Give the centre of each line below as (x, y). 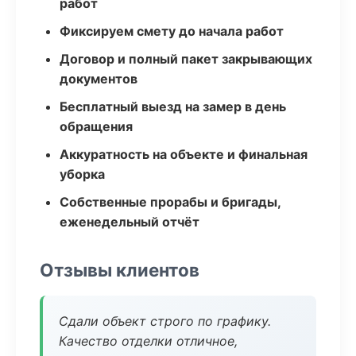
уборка (82, 174)
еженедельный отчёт (130, 222)
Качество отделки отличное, (148, 341)
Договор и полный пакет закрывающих (186, 59)
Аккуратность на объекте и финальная (184, 154)
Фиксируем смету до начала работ (172, 31)
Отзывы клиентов (120, 270)
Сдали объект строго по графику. (165, 321)
